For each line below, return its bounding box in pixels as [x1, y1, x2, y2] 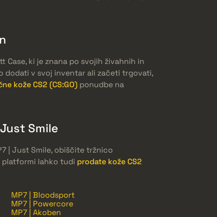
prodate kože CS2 [77, 156, 142, 167]
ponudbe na [77, 79, 124, 90]
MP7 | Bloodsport [11, 190, 75, 201]
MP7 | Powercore [11, 199, 73, 209]
